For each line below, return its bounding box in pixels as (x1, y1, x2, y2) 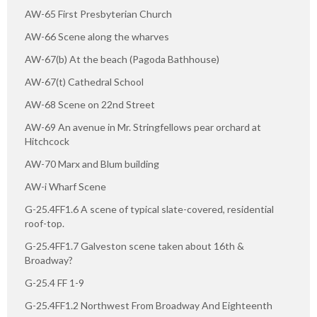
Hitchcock (25, 135, 69, 148)
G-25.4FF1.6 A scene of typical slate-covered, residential (25, 203, 274, 216)
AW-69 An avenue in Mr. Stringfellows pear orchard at (25, 121, 261, 134)
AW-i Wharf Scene (25, 180, 106, 193)
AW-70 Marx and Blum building (25, 158, 159, 171)
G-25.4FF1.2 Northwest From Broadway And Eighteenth (25, 299, 272, 312)
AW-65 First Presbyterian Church (25, 8, 172, 21)
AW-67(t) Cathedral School (25, 76, 144, 88)
